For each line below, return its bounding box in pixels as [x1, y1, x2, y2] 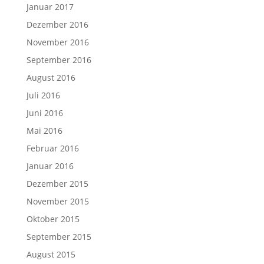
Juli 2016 [26, 90, 60, 101]
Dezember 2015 [26, 178, 88, 189]
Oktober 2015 [26, 213, 80, 225]
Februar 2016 [26, 143, 79, 154]
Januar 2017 [26, 1, 74, 12]
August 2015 [26, 249, 75, 260]
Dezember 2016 [26, 19, 88, 30]
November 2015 [26, 196, 89, 207]
